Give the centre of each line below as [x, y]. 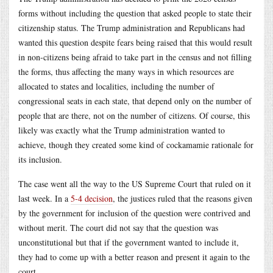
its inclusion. [40, 159]
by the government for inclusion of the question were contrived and [134, 213]
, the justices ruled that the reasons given [183, 198]
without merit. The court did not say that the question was [118, 227]
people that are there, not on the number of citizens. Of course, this [134, 115]
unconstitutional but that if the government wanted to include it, [129, 242]
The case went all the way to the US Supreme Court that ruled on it [135, 183]
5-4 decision [92, 198]
